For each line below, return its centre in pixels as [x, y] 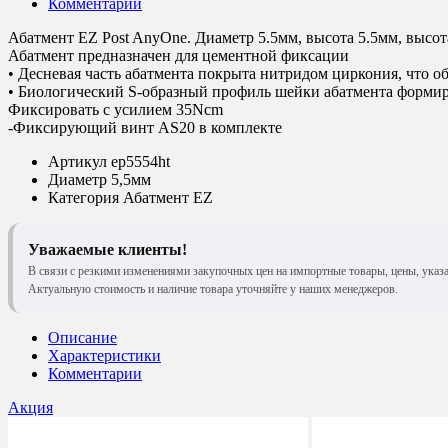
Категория [83, 197]
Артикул [77, 161]
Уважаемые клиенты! [107, 249]
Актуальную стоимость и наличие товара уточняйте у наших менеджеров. [213, 288]
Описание [82, 337]
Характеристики [104, 355]
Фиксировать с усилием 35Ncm [115, 109]
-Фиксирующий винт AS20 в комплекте [145, 127]
